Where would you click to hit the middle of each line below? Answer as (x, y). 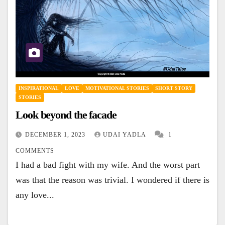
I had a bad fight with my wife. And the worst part (108, 165)
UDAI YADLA (125, 135)
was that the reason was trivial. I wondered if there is (113, 180)
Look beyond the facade (66, 115)
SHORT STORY (174, 88)
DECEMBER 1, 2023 (56, 135)
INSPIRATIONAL (39, 88)
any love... (35, 195)
